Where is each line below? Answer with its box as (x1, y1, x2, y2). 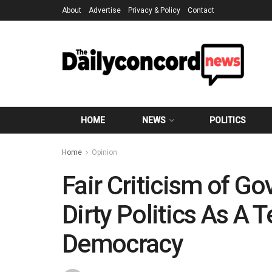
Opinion (92, 148, 117, 157)
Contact (188, 6, 214, 15)
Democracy (62, 229, 183, 259)
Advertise (89, 6, 121, 15)
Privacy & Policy (128, 6, 180, 15)
